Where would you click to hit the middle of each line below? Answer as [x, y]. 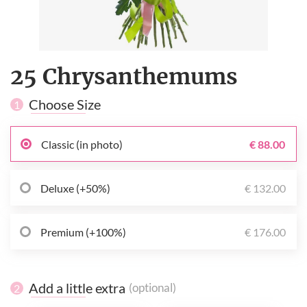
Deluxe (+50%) [75, 188]
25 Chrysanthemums [124, 77]
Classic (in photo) [82, 144]
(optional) [152, 288]
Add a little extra [77, 288]
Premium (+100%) [83, 232]
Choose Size [65, 105]
